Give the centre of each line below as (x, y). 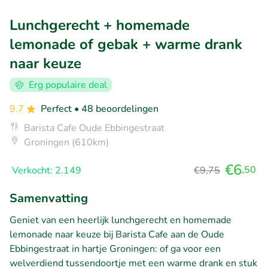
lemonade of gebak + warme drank (126, 44)
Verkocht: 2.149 (47, 170)
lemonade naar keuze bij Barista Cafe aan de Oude (117, 234)
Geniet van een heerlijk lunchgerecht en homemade (121, 220)
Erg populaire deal (68, 85)
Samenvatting (49, 198)
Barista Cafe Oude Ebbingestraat (94, 128)
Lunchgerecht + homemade (100, 25)
